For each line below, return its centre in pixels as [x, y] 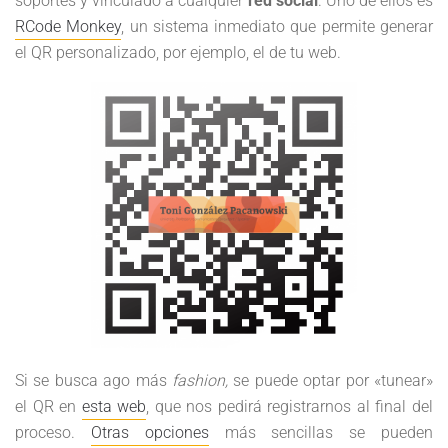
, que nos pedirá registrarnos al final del [290, 406]
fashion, [200, 380]
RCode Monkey [68, 26]
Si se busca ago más [93, 380]
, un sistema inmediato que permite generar [277, 26]
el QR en [48, 406]
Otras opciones [149, 432]
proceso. [53, 432]
